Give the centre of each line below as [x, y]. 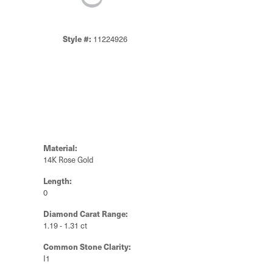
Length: [58, 181]
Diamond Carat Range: [86, 214]
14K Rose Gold [68, 159]
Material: [60, 148]
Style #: [77, 39]
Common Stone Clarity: [87, 246]
